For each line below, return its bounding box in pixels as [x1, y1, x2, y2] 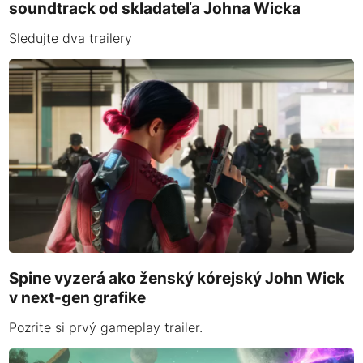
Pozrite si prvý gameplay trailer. [9, 318, 203, 335]
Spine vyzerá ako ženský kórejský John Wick [9, 267, 345, 288]
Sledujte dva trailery [9, 29, 133, 46]
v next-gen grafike [9, 287, 147, 307]
